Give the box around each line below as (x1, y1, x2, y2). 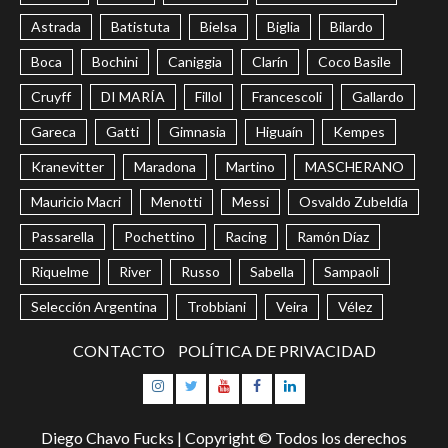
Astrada (31, 18, 81, 35)
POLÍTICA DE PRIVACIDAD (177, 341, 376, 360)
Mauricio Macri (31, 193, 121, 210)
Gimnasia (169, 123, 226, 140)
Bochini (92, 53, 138, 70)
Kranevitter (31, 158, 104, 175)
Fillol (195, 88, 222, 105)
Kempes (333, 123, 385, 140)
